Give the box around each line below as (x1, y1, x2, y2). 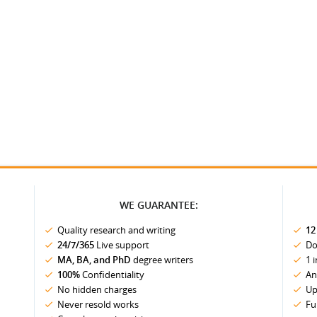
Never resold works (57, 298, 139, 311)
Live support (94, 238, 149, 251)
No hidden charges (57, 283, 137, 296)
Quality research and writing (57, 224, 175, 236)
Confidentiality (80, 268, 144, 281)
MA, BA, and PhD (57, 253, 131, 266)
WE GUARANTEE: (119, 198, 198, 212)
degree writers (131, 253, 193, 266)
